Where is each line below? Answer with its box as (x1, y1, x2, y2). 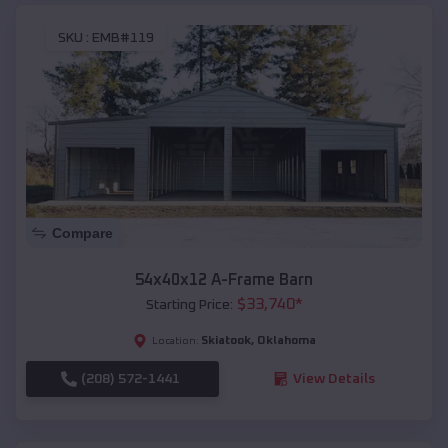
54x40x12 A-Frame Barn (135, 271, 313, 288)
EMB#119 (92, 31, 154, 46)
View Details (292, 371, 375, 386)
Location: (151, 335, 199, 346)
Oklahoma (256, 334, 316, 347)
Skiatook (200, 334, 251, 347)
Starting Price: (145, 297, 233, 312)
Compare (52, 224, 113, 241)
